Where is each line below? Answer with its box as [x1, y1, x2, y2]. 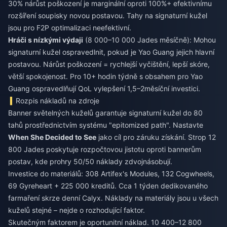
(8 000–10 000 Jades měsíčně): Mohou [83, 35, 216, 44]
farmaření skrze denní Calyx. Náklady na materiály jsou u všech [8, 194, 218, 202]
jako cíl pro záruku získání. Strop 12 [96, 133, 216, 141]
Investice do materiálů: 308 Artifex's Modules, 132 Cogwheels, [8, 169, 214, 178]
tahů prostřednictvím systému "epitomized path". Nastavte [8, 121, 203, 129]
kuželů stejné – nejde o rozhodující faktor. [8, 206, 145, 214]
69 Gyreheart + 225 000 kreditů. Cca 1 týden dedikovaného [8, 181, 208, 190]
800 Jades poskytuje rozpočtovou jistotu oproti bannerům [8, 145, 201, 154]
